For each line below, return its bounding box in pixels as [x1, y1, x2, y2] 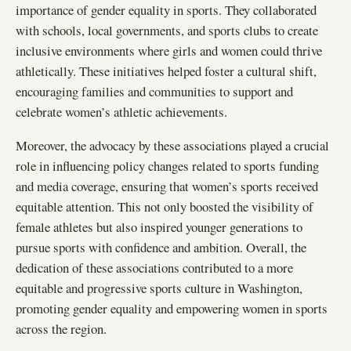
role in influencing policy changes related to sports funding [16, 156, 319, 175]
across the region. [16, 319, 107, 338]
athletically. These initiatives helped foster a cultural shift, [16, 62, 317, 81]
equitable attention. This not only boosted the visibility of [16, 197, 313, 215]
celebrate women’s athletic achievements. [16, 103, 227, 121]
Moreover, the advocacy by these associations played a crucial [16, 136, 329, 154]
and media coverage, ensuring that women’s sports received [16, 176, 318, 195]
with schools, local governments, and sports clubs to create [16, 21, 318, 40]
